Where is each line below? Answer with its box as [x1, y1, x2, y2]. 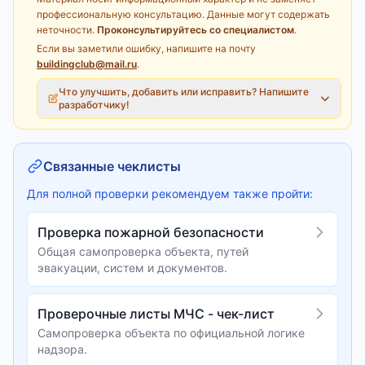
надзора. [37, 342, 87, 356]
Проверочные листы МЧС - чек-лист [37, 306, 275, 322]
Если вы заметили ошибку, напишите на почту [37, 42, 256, 55]
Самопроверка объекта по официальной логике [37, 326, 305, 340]
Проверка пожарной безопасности [37, 224, 264, 240]
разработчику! [59, 99, 130, 111]
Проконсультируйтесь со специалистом [97, 24, 294, 36]
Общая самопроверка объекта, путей [37, 244, 248, 258]
